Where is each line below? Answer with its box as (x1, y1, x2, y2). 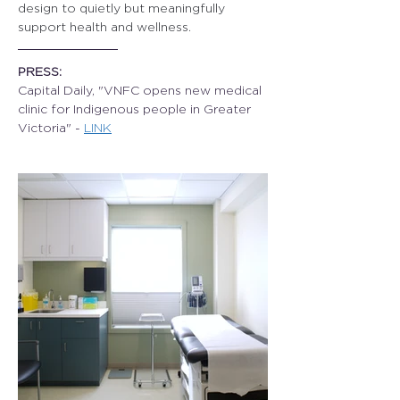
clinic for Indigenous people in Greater (18, 102, 254, 115)
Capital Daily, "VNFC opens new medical (18, 83, 265, 96)
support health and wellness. (18, 20, 191, 33)
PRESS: (18, 64, 62, 78)
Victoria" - (18, 121, 84, 134)
